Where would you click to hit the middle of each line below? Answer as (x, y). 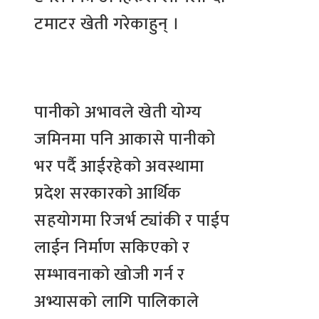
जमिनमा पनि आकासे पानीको (125, 139)
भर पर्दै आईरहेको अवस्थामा (120, 166)
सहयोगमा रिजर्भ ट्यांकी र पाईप (132, 220)
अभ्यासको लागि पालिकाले (117, 302)
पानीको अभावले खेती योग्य (118, 112)
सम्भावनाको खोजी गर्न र (110, 274)
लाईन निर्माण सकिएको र (112, 247)
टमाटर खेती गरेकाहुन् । (107, 24)
